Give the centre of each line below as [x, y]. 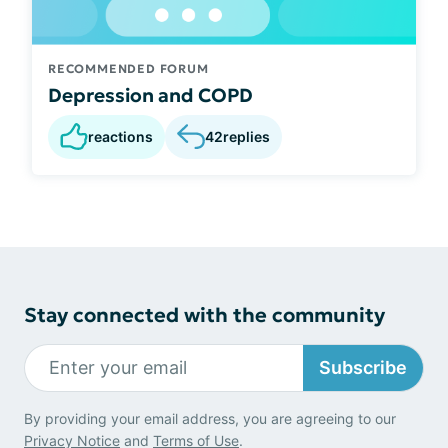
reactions [120, 136]
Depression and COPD [150, 94]
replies [246, 137]
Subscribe [363, 368]
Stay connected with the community [204, 314]
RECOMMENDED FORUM [128, 68]
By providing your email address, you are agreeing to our [210, 418]
